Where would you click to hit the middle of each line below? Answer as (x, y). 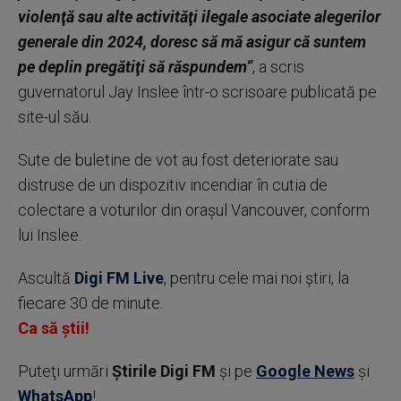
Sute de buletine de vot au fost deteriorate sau (178, 160)
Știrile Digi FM (164, 371)
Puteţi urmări (65, 371)
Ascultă (46, 278)
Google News (305, 371)
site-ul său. (55, 117)
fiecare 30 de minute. (90, 303)
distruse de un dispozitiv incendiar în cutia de (173, 185)
